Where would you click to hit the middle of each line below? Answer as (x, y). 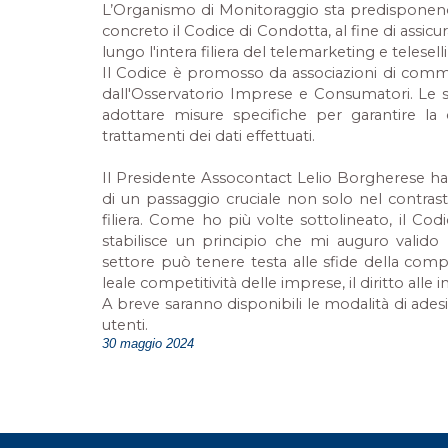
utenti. (125, 325)
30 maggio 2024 (148, 343)
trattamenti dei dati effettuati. (208, 136)
